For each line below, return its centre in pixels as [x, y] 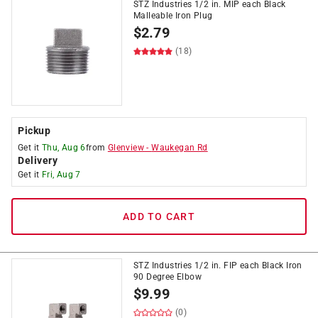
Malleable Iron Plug [173, 16]
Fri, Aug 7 [61, 175]
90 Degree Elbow [168, 277]
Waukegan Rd [180, 148]
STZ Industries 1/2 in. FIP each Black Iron [218, 265]
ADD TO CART [159, 216]
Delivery [38, 160]
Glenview [126, 148]
